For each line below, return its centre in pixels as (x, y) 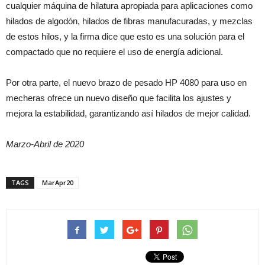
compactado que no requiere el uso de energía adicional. (114, 52)
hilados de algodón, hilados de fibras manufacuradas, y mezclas (129, 21)
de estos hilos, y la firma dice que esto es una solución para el (125, 36)
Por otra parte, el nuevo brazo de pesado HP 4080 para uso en (126, 83)
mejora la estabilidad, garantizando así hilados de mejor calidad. (128, 113)
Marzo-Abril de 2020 (45, 144)
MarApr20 (58, 182)
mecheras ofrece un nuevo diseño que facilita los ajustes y (119, 98)
